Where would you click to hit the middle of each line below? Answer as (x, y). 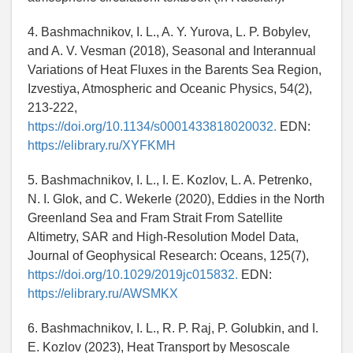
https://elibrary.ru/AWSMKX (103, 294)
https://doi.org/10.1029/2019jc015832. (133, 275)
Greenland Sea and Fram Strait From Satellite (155, 218)
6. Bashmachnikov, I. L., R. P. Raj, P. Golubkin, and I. (173, 329)
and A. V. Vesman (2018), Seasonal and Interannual (172, 51)
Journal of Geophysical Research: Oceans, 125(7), (168, 256)
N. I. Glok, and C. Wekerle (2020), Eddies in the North (176, 199)
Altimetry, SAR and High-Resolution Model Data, (163, 237)
